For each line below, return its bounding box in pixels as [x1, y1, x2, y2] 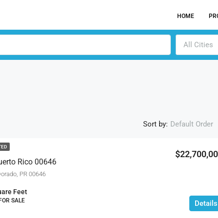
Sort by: [143, 119, 168, 128]
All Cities [183, 40, 213, 49]
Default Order [170, 120, 213, 128]
